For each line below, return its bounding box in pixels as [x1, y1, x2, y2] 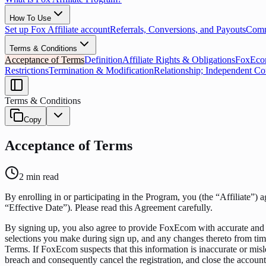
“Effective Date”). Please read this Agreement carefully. [5, 202, 213, 213]
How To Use [9, 14, 51, 23]
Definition [84, 55, 122, 65]
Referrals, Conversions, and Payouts [110, 24, 246, 34]
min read [24, 171, 59, 182]
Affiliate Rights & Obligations [122, 55, 235, 65]
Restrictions [5, 65, 49, 75]
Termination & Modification [49, 65, 154, 75]
